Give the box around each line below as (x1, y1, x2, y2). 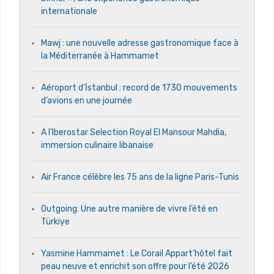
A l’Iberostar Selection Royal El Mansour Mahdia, (41, 127, 226, 138)
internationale (41, 6, 97, 17)
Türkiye (41, 217, 70, 228)
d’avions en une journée (41, 95, 132, 106)
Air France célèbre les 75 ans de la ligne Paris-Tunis (41, 172, 239, 183)
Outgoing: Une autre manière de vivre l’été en (41, 204, 218, 215)
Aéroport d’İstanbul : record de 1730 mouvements (41, 83, 237, 94)
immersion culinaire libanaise (41, 140, 154, 151)
